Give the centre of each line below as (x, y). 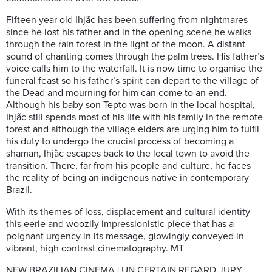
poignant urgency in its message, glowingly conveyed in (125, 236)
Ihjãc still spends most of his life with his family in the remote (134, 117)
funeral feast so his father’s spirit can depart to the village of (132, 81)
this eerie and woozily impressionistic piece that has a (120, 224)
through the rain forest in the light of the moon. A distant (126, 45)
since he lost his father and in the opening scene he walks (129, 32)
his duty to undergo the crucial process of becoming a (120, 142)
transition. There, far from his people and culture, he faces (128, 166)
